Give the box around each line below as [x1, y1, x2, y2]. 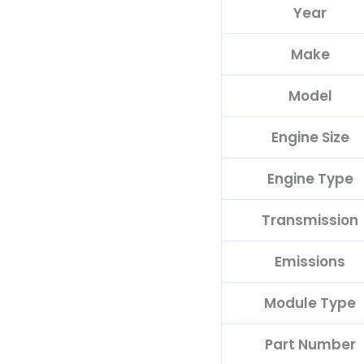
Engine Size [271, 127, 349, 147]
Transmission [262, 210, 358, 230]
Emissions [275, 251, 345, 271]
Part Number [264, 334, 356, 354]
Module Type [264, 292, 356, 313]
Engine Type [266, 168, 353, 188]
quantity [220, 33, 280, 53]
